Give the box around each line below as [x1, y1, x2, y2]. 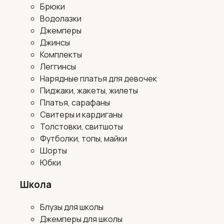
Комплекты [40, 48, 82, 60]
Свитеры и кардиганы [40, 108, 122, 120]
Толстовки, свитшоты [40, 120, 123, 132]
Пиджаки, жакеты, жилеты [40, 84, 138, 96]
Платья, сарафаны [40, 96, 110, 108]
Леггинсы [40, 60, 76, 72]
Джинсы [40, 36, 70, 48]
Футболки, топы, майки [40, 132, 127, 144]
